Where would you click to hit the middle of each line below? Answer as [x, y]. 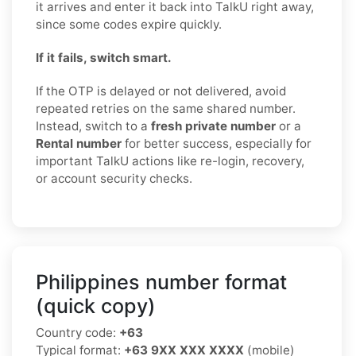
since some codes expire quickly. [129, 24]
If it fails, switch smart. [104, 57]
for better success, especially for [217, 143]
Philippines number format [161, 282]
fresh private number [213, 126]
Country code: [77, 332]
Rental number [79, 143]
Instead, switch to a [93, 126]
